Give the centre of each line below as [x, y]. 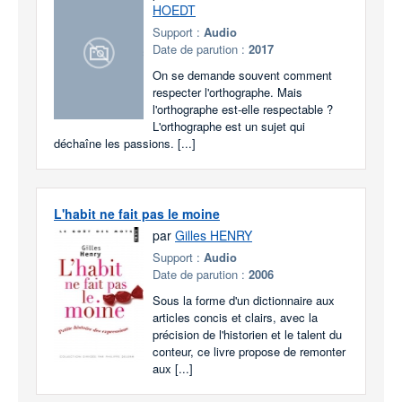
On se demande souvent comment [242, 75]
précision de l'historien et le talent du [247, 334]
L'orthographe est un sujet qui [229, 126]
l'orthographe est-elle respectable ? [243, 109]
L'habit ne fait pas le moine [137, 214]
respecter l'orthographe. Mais [227, 92]
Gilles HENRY [214, 235]
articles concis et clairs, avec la [235, 317]
